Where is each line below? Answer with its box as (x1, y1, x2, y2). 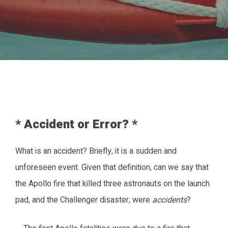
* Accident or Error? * (15, 115, 137, 133)
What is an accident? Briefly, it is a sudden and (15, 145, 177, 157)
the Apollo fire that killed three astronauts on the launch (15, 177, 210, 190)
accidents (152, 193, 187, 206)
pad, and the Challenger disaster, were (15, 193, 152, 206)
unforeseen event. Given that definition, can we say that (15, 161, 209, 174)
